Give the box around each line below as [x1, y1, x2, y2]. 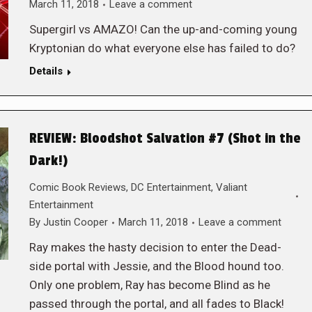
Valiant [215, 181, 247, 194]
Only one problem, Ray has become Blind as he [29, 278, 270, 292]
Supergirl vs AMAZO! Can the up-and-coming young [29, 22, 297, 36]
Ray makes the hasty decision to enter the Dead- [29, 240, 281, 254]
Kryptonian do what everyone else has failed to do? [29, 41, 295, 55]
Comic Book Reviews [29, 181, 126, 194]
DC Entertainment [130, 181, 211, 194]
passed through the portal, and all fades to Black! [29, 297, 284, 311]
